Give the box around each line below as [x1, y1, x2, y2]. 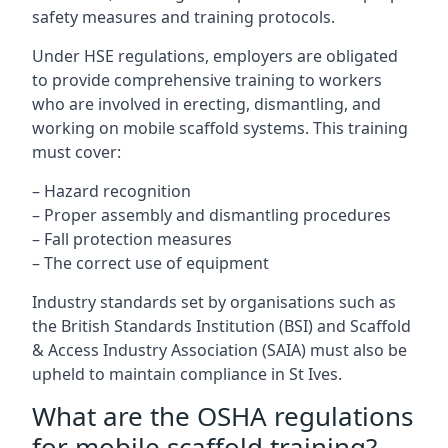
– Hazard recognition [32, 180, 191, 202]
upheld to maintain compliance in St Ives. [32, 363, 342, 385]
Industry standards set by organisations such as [32, 291, 396, 313]
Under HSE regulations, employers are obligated [32, 45, 398, 67]
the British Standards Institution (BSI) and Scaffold [32, 315, 411, 337]
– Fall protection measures [32, 228, 232, 250]
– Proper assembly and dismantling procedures [32, 204, 391, 226]
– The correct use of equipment [32, 252, 269, 274]
